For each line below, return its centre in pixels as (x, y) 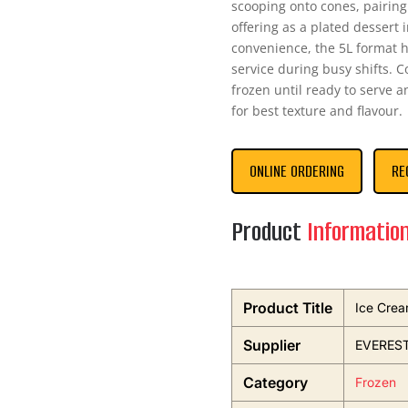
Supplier (271, 346)
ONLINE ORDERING (296, 172)
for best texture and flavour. (316, 111)
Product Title (287, 308)
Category (275, 383)
